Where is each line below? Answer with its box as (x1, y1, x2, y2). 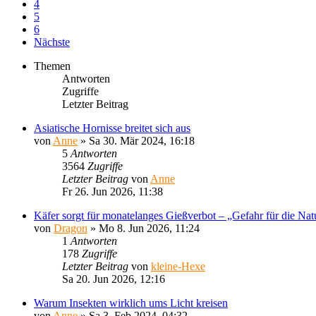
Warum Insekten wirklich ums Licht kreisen (34, 296, 228, 309)
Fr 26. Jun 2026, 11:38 (62, 185, 163, 197)
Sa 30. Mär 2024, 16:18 (89, 134, 195, 147)
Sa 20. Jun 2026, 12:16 (62, 272, 165, 285)
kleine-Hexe (151, 260, 205, 272)
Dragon (54, 221, 87, 234)
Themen (34, 59, 71, 72)
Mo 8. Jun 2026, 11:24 (99, 221, 200, 234)
